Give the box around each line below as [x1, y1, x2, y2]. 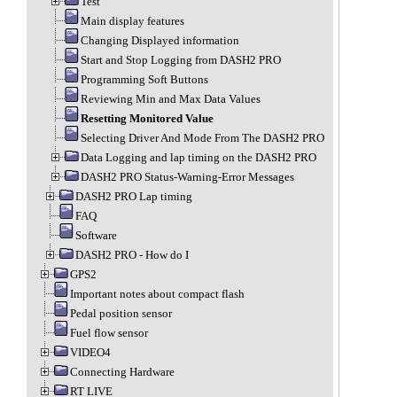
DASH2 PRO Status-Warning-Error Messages [80, 170, 294, 183]
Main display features [80, 14, 184, 27]
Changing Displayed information [80, 34, 239, 47]
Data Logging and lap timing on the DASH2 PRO [80, 151, 316, 164]
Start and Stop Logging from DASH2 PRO [80, 53, 281, 66]
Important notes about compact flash [69, 287, 245, 300]
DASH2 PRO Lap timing [74, 190, 192, 203]
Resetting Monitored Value [80, 112, 214, 125]
